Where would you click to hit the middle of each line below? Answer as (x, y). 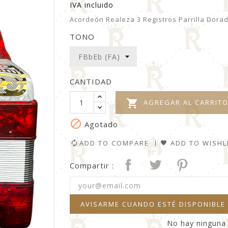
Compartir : (92, 166)
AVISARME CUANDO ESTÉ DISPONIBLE (153, 204)
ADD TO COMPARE (114, 143)
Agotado (100, 124)
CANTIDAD (91, 81)
